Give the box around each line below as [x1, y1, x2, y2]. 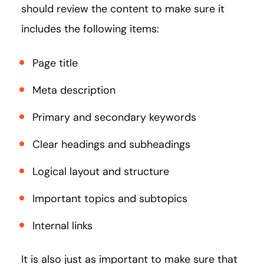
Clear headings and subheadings [32, 137, 193, 151]
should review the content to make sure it [21, 1, 225, 16]
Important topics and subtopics [32, 191, 190, 206]
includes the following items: [21, 21, 159, 36]
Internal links [32, 218, 93, 233]
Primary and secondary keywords [32, 110, 199, 124]
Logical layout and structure [32, 164, 172, 179]
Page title [32, 55, 81, 70]
